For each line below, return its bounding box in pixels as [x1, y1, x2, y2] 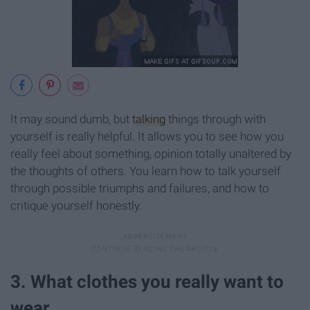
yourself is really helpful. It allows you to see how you [10, 129, 284, 143]
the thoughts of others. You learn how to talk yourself [10, 163, 281, 178]
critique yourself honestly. [10, 198, 142, 212]
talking [132, 111, 165, 126]
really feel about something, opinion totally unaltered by [10, 146, 291, 161]
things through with [165, 111, 266, 126]
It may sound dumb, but [10, 111, 132, 126]
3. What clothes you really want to [10, 271, 284, 292]
